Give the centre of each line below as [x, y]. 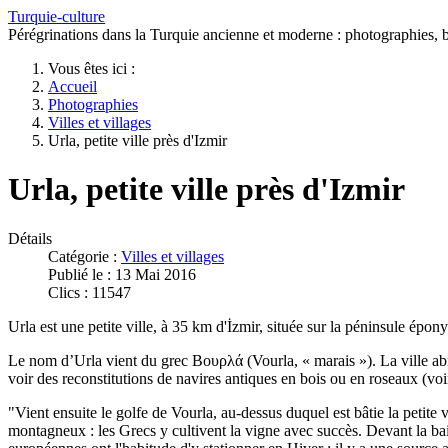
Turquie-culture [56, 16]
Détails [30, 238]
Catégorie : [84, 256]
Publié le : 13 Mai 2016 [122, 274]
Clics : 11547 [89, 292]
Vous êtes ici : [95, 68]
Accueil [72, 86]
